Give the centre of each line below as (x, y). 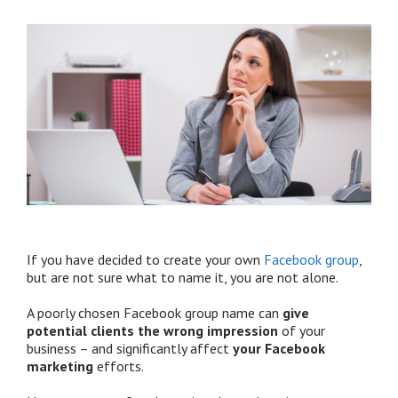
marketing (62, 366)
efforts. (120, 366)
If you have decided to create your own (145, 259)
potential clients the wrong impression (152, 330)
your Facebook (277, 348)
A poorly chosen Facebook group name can (155, 312)
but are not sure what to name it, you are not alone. (183, 277)
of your (302, 330)
